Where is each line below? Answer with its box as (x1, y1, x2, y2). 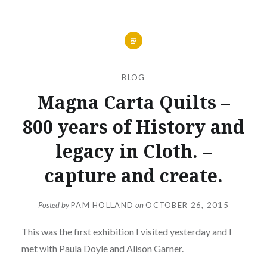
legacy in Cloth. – (55, 138, 212, 163)
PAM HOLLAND (70, 200, 134, 210)
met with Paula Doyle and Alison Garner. (21, 243, 184, 254)
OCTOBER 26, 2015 (145, 200, 229, 210)
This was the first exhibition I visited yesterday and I (21, 226, 232, 238)
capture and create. (44, 163, 223, 188)
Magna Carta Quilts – (37, 89, 230, 114)
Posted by (38, 200, 71, 210)
